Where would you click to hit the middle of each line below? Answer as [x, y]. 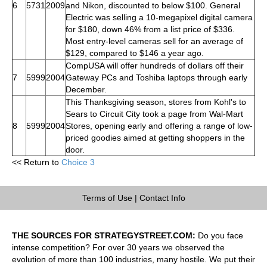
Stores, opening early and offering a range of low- [159, 125]
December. [86, 89]
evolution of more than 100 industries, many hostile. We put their [133, 259]
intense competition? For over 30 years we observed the [118, 247]
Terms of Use [107, 198]
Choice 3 [78, 162]
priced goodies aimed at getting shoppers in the [155, 137]
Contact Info [162, 198]
